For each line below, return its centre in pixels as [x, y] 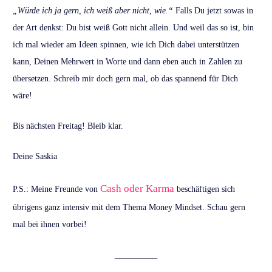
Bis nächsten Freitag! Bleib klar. [68, 126]
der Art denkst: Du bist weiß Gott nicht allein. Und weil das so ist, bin [133, 28]
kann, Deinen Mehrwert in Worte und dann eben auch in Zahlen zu [127, 62]
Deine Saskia [35, 157]
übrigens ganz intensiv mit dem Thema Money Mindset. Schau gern [129, 208]
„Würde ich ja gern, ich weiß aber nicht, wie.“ [93, 11]
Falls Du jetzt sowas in [213, 11]
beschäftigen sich [205, 189]
